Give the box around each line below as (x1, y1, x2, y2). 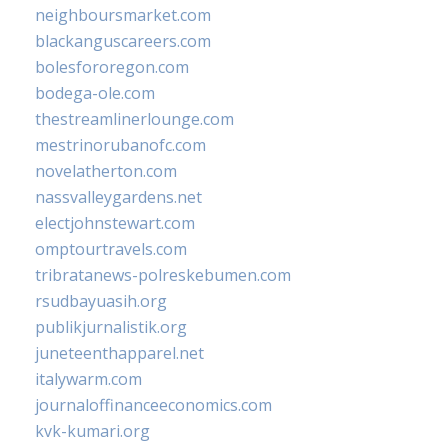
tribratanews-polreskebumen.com (35, 263, 291, 286)
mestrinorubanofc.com (35, 133, 206, 156)
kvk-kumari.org (35, 419, 150, 442)
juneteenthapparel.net (35, 341, 204, 364)
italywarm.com (35, 367, 142, 390)
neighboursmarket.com (35, 3, 211, 26)
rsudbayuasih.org (35, 289, 167, 312)
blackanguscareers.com (35, 29, 211, 52)
